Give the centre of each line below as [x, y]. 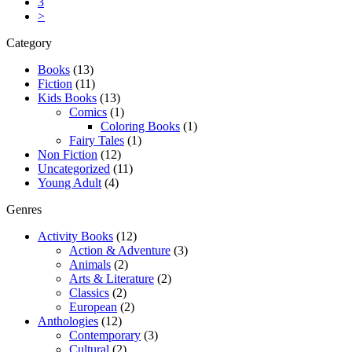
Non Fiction [68, 154]
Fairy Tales [97, 140]
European [93, 306]
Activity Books [75, 236]
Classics [89, 292]
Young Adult [70, 182]
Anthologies [68, 321]
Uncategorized [74, 168]
